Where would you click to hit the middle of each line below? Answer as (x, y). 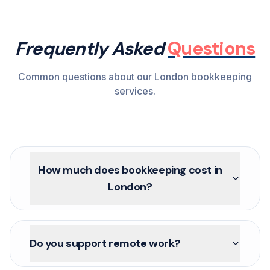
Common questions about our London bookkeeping (135, 77)
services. (135, 91)
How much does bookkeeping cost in (130, 170)
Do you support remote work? (105, 243)
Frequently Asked (91, 49)
